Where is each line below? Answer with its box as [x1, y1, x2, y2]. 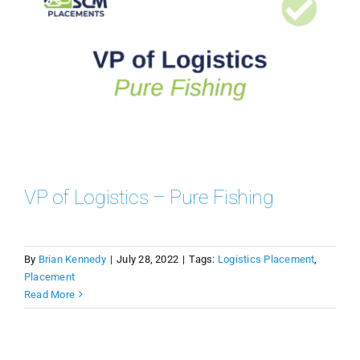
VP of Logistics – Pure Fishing [23, 185, 274, 209]
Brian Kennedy [38, 252, 106, 265]
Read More [23, 288, 76, 301]
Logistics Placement [217, 252, 315, 265]
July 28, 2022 [117, 252, 179, 265]
